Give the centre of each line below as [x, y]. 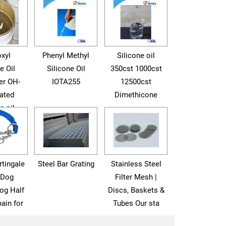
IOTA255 [66, 82]
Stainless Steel [136, 164]
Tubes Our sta [136, 203]
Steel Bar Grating [66, 164]
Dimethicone [136, 95]
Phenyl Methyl [66, 55]
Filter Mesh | [136, 177]
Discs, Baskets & [136, 190]
